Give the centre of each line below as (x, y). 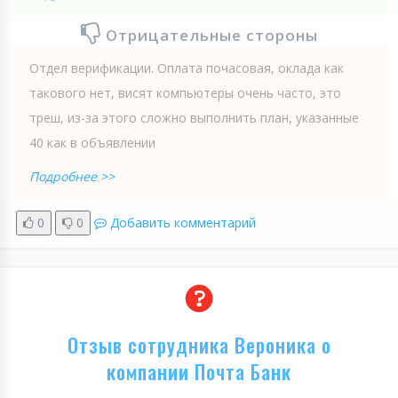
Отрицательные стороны (211, 35)
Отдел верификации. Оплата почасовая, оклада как (187, 68)
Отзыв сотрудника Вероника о (199, 344)
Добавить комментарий (183, 222)
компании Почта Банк (199, 371)
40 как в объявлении (92, 142)
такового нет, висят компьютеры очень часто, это (185, 92)
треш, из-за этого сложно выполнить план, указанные (194, 117)
